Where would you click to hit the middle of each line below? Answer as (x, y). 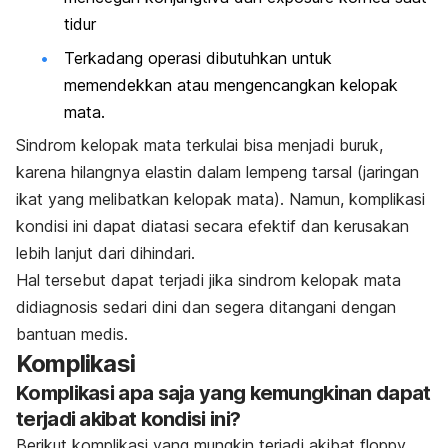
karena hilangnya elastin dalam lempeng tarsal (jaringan (217, 172)
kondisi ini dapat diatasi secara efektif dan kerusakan (212, 226)
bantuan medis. (72, 334)
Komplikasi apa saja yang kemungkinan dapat (223, 393)
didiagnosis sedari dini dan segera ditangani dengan (206, 307)
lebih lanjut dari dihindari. (108, 253)
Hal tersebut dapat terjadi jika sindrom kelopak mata (208, 280)
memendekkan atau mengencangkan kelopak (231, 84)
